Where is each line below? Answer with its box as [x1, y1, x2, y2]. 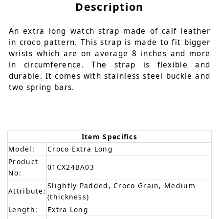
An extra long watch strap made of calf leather [8, 26, 211, 37]
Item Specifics [81, 132, 138, 142]
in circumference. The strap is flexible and [8, 60, 211, 70]
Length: [8, 205, 38, 215]
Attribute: [8, 186, 46, 196]
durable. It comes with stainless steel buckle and [8, 71, 211, 82]
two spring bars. [8, 82, 75, 93]
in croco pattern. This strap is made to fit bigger [8, 37, 211, 48]
